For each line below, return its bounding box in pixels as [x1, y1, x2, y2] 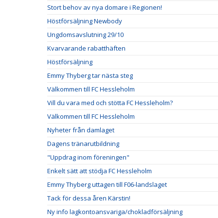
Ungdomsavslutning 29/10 [47, 30, 124, 39]
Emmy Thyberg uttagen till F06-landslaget [47, 180, 167, 189]
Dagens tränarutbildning [47, 139, 119, 148]
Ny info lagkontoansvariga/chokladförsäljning [47, 207, 182, 216]
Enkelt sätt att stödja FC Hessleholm [47, 166, 152, 175]
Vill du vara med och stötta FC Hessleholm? [47, 98, 173, 107]
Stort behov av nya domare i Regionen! [47, 2, 162, 12]
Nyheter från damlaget [47, 125, 114, 134]
